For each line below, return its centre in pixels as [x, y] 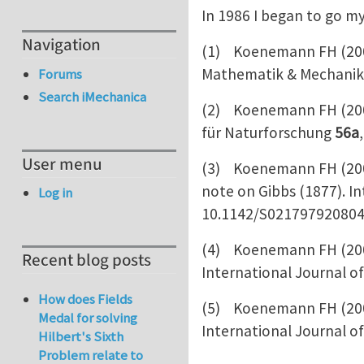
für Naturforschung [268, 132]
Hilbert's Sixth [81, 337]
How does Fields [86, 299]
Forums [61, 74]
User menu [62, 164]
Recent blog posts [87, 261]
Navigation [61, 45]
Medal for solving [88, 318]
